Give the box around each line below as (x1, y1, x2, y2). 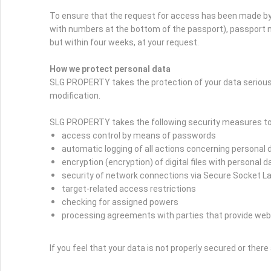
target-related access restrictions (62, 184, 196, 194)
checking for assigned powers (62, 197, 178, 207)
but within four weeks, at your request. (50, 38, 199, 48)
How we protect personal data (50, 64, 171, 74)
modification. (50, 91, 100, 101)
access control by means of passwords (62, 131, 216, 141)
